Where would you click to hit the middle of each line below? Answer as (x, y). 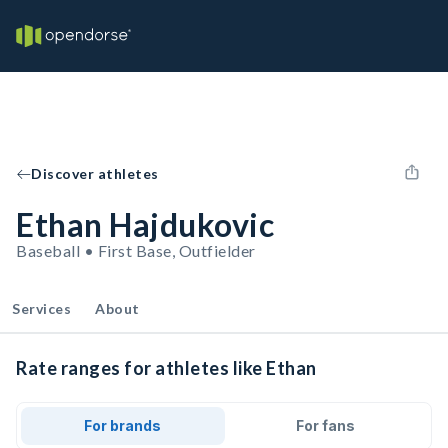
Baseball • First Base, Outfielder (136, 250)
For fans (325, 425)
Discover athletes (95, 173)
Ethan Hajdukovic (145, 224)
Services (41, 308)
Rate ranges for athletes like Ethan (166, 368)
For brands (123, 425)
